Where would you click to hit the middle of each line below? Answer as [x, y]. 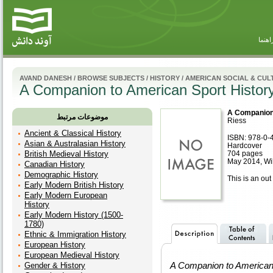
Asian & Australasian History [75, 144]
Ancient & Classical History [73, 133]
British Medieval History [66, 154]
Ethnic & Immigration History [75, 234]
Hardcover [245, 145]
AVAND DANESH [46, 78]
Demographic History [61, 175]
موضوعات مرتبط [82, 117]
